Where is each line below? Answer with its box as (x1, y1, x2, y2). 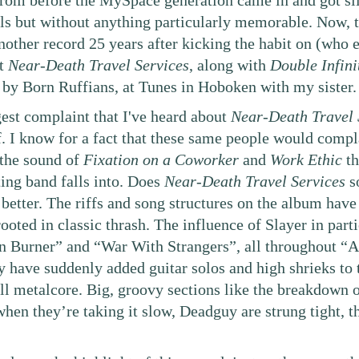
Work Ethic (270, 151, 343, 169)
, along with (189, 56, 271, 75)
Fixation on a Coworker (83, 151, 240, 169)
